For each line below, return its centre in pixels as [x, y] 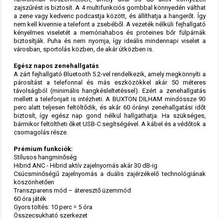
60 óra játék [31, 198]
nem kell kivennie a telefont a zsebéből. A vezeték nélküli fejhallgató [109, 24]
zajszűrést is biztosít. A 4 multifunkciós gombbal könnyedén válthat [109, 7]
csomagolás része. [41, 132]
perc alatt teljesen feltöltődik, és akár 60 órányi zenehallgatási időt [109, 107]
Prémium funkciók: [43, 149]
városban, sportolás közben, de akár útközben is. [83, 49]
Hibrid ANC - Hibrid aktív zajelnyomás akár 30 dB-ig [85, 165]
